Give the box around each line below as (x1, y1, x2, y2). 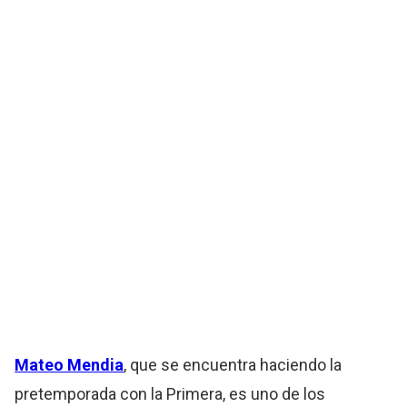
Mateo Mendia (15, 355, 124, 375)
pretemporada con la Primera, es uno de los (15, 384, 326, 404)
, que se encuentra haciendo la (124, 355, 342, 375)
